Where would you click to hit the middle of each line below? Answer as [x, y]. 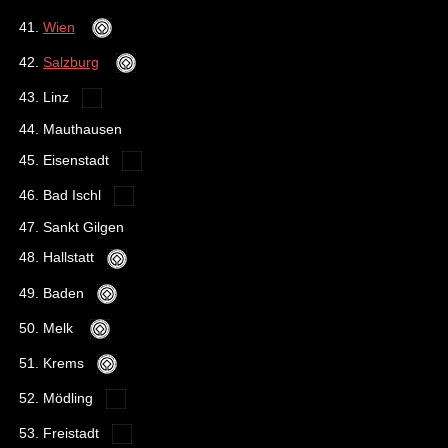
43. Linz [48, 96]
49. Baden [55, 292]
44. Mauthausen [70, 129]
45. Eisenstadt [68, 159]
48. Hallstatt [60, 257]
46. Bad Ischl [64, 194]
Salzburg [71, 61]
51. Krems [55, 362]
